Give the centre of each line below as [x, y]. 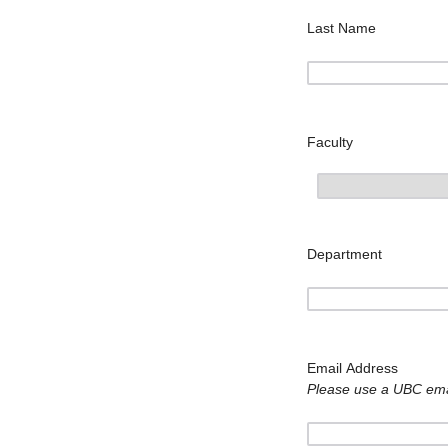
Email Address [352, 368]
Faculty [330, 142]
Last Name [341, 28]
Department [344, 254]
